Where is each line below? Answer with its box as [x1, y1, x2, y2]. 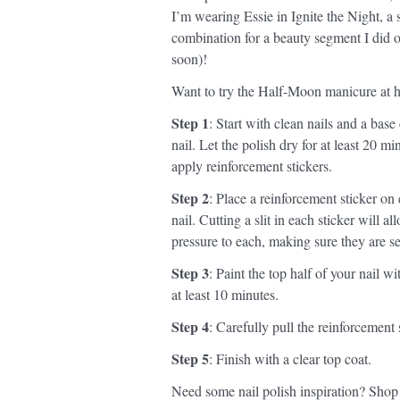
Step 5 [171, 348, 209, 369]
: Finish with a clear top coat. [209, 349, 371, 368]
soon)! [171, 49, 207, 68]
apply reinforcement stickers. [171, 156, 332, 175]
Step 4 [171, 316, 209, 337]
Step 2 [171, 187, 209, 208]
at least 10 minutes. [171, 285, 279, 304]
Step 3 [171, 262, 209, 283]
